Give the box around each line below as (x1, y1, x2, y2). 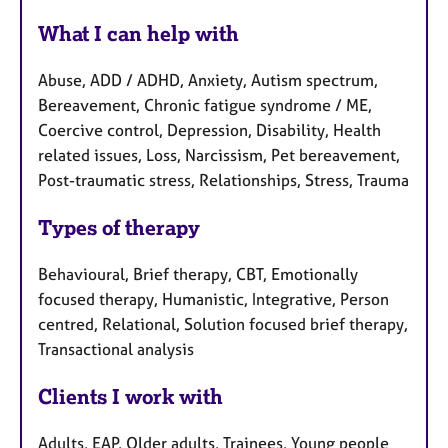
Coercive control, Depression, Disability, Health (38, 120, 381, 141)
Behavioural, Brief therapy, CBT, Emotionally (38, 264, 358, 285)
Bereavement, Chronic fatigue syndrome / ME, (38, 95, 372, 116)
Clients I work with (38, 383, 223, 409)
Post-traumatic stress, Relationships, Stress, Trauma (38, 170, 409, 191)
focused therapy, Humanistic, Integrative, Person (38, 289, 389, 310)
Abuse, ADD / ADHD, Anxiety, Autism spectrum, (38, 70, 378, 91)
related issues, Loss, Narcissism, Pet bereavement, (38, 145, 400, 166)
